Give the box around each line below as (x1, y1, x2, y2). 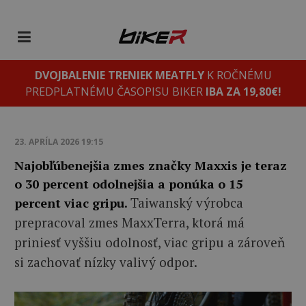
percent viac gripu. (14, 195, 128, 211)
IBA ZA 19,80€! (205, 84, 281, 99)
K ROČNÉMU (204, 68, 272, 83)
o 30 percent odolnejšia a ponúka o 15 (14, 176, 242, 192)
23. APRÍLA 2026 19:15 (14, 136, 103, 148)
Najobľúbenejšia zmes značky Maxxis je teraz (14, 157, 287, 173)
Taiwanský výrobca (130, 194, 243, 211)
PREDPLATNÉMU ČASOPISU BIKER (25, 84, 206, 99)
